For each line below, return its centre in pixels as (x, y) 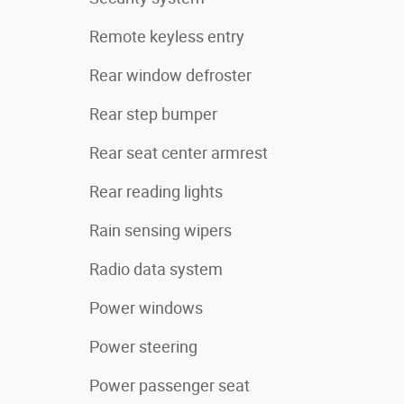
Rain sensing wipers (161, 230)
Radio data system (156, 269)
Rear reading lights (156, 191)
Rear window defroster (170, 75)
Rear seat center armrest (179, 152)
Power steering (143, 346)
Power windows (146, 308)
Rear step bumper (153, 114)
